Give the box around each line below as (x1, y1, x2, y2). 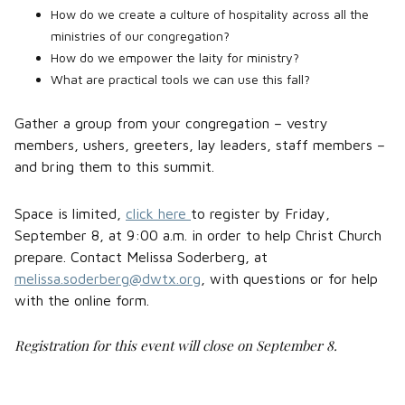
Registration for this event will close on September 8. (14, 336, 337, 354)
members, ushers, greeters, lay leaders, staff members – (14, 137, 385, 153)
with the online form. (14, 292, 149, 308)
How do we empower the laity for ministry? (51, 50, 299, 65)
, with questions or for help (201, 270, 378, 287)
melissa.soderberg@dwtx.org (14, 270, 201, 287)
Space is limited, (14, 205, 126, 221)
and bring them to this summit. (14, 158, 214, 174)
